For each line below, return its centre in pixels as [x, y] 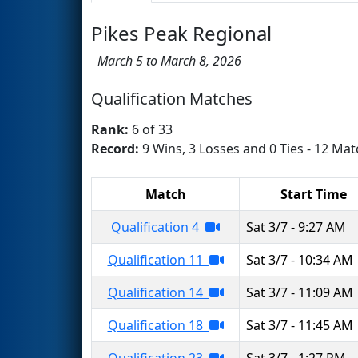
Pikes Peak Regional [181, 33]
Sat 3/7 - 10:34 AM [300, 259]
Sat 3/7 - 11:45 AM [300, 325]
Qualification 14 [158, 292]
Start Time [313, 194]
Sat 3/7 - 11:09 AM [300, 292]
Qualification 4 [158, 227]
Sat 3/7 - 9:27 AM [296, 227]
